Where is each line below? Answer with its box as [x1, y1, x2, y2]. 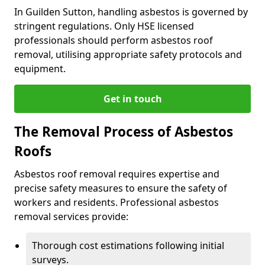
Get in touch [103, 92, 162, 105]
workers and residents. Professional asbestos [14, 195, 219, 209]
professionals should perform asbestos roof [14, 33, 213, 47]
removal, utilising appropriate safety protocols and [14, 47, 242, 61]
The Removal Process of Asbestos [14, 122, 233, 141]
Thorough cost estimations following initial [32, 238, 224, 252]
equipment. [14, 62, 66, 75]
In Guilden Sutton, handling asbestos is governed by [14, 5, 248, 18]
